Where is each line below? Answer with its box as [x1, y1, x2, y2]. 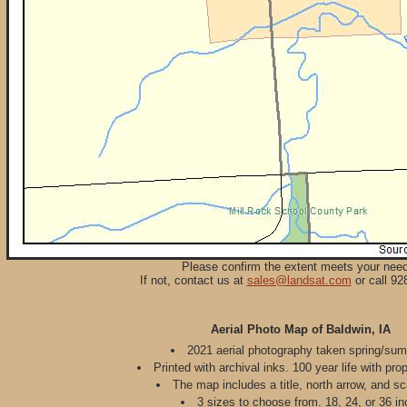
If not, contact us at [139, 273, 247, 287]
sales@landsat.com [246, 273, 352, 287]
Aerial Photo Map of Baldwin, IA [210, 323, 391, 336]
